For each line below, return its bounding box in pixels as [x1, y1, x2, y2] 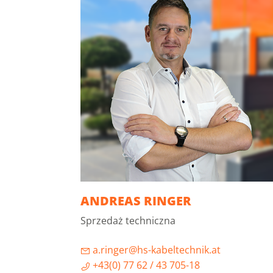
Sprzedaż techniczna [80, 213, 175, 227]
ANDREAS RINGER [80, 192, 191, 209]
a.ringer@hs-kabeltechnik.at [90, 243, 221, 257]
